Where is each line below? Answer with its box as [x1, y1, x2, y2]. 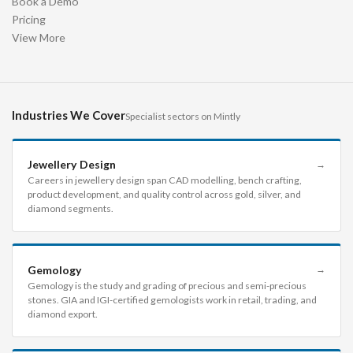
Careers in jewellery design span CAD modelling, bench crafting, [27, 174, 302, 187]
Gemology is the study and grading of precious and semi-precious [27, 279, 307, 292]
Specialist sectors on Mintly [125, 110, 240, 122]
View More [12, 30, 65, 44]
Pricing [12, 12, 46, 26]
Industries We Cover [12, 107, 125, 122]
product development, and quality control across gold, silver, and [27, 188, 301, 201]
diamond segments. [27, 203, 113, 215]
